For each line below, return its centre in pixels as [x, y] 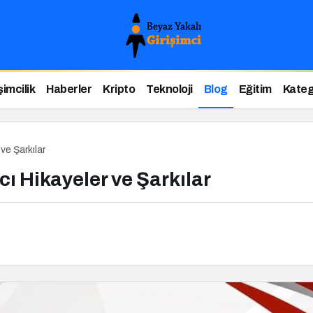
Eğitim [255, 89]
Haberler [69, 89]
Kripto [119, 89]
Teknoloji [169, 89]
